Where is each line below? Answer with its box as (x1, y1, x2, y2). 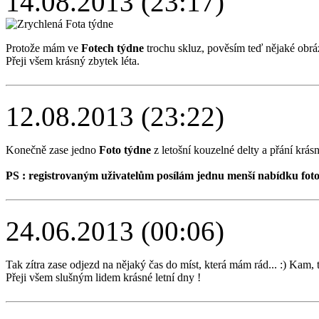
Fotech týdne (81, 42, 144, 55)
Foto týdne (99, 144, 151, 157)
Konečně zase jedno (6, 144, 99, 157)
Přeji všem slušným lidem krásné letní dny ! (6, 271, 201, 284)
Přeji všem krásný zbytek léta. (6, 55, 140, 68)
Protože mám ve (6, 42, 81, 55)
